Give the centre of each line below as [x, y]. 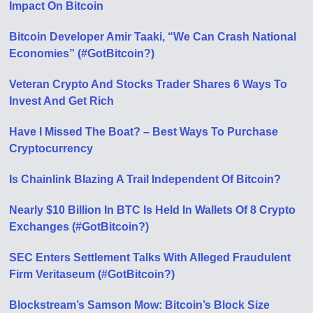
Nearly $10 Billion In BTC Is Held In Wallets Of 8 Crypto [153, 210]
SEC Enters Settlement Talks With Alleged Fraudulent [150, 257]
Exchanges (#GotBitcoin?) [79, 227]
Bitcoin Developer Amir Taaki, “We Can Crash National [153, 37]
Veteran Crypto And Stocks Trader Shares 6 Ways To [148, 84]
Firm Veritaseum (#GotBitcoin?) [92, 274]
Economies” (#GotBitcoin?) [82, 53]
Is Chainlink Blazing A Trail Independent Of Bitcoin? [145, 179]
